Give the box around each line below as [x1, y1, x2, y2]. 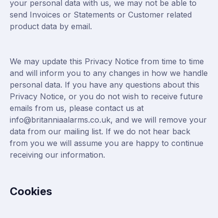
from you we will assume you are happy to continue [10, 138, 203, 148]
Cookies [10, 185, 52, 198]
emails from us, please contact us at [10, 103, 144, 113]
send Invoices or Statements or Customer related [10, 10, 192, 19]
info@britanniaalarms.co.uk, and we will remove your [10, 115, 207, 125]
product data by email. [10, 21, 92, 31]
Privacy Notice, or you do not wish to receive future [10, 91, 203, 101]
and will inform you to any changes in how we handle [10, 68, 208, 78]
